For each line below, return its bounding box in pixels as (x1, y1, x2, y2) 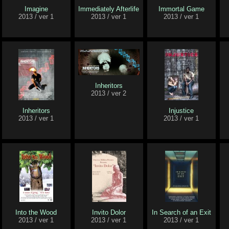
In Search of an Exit (152, 209, 211, 216)
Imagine (25, 5, 48, 13)
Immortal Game (158, 5, 204, 13)
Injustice (169, 107, 194, 114)
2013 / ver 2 (91, 89, 127, 97)
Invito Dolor (92, 209, 126, 216)
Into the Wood (15, 209, 57, 216)
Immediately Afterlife (78, 5, 140, 13)
